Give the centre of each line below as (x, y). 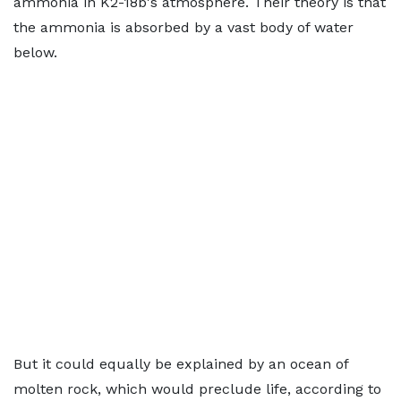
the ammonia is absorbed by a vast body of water (183, 27)
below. (35, 52)
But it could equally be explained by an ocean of (181, 364)
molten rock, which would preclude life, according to (197, 389)
